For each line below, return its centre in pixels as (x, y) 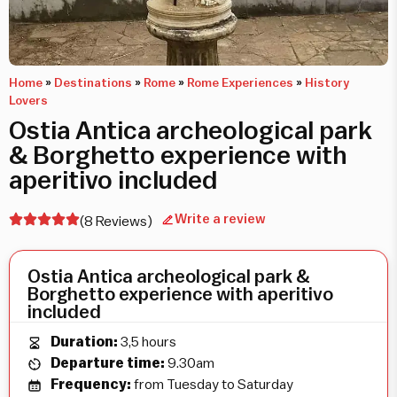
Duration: (84, 342)
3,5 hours (148, 342)
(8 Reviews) (116, 222)
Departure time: (108, 363)
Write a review (220, 220)
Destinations (93, 83)
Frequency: (91, 385)
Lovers (28, 101)
